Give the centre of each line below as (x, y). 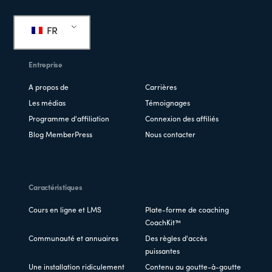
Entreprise (46, 66)
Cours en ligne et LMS (65, 211)
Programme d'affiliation (69, 120)
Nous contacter (170, 136)
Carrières (161, 88)
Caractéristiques (56, 189)
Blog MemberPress (61, 136)
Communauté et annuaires (74, 240)
